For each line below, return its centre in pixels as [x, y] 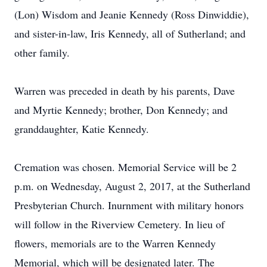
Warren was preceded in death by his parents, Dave [125, 91]
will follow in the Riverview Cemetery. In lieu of [119, 224]
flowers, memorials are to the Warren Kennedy [115, 243]
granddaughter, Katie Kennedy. [82, 129]
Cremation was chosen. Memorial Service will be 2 [125, 167]
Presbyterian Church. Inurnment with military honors [129, 205]
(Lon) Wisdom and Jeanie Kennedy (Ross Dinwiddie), [132, 14]
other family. [42, 52]
